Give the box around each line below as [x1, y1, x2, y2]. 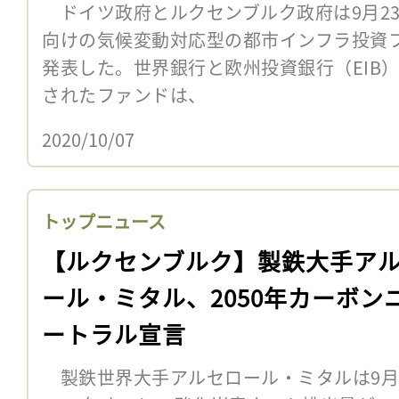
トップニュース [42, 208, 166, 234]
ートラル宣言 [42, 316, 186, 350]
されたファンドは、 [42, 81, 207, 108]
